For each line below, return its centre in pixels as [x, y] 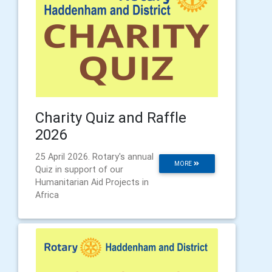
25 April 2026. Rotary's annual [94, 157]
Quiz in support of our [79, 170]
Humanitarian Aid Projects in [92, 182]
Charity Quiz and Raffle [111, 118]
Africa [47, 195]
